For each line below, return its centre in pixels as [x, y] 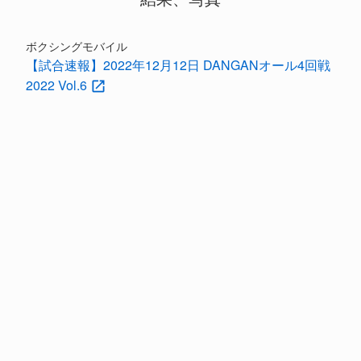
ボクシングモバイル [77, 46]
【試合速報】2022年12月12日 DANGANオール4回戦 [178, 64]
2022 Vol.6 [58, 85]
